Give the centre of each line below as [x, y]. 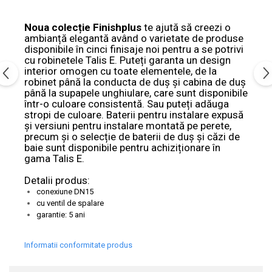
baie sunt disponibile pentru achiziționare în [122, 147]
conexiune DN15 [65, 191]
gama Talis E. [54, 158]
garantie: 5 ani [61, 214]
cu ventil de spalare [70, 203]
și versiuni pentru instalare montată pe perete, [128, 125]
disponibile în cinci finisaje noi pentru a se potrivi [134, 49]
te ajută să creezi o [186, 27]
